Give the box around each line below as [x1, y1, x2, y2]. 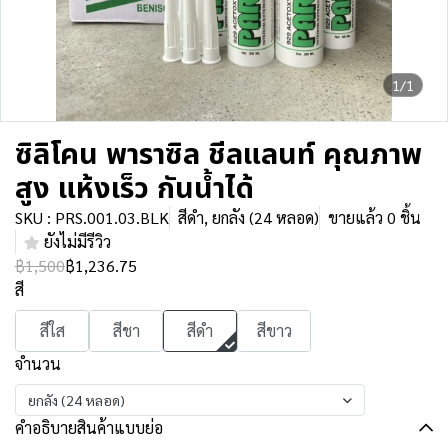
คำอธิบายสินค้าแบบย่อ [15, 417, 163, 438]
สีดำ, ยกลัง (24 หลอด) [178, 207, 319, 228]
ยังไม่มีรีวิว [44, 231, 111, 252]
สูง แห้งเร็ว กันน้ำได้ [15, 167, 254, 211]
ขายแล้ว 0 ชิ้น [328, 207, 421, 228]
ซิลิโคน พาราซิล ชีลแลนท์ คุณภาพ [15, 133, 422, 177]
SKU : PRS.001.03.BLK [15, 207, 169, 228]
